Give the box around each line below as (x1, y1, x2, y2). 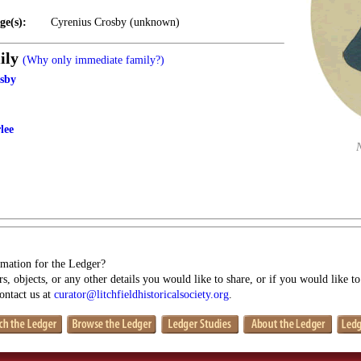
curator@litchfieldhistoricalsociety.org (54, 288, 229, 301)
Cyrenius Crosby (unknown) (51, 16, 180, 28)
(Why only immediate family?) (23, 54, 164, 66)
